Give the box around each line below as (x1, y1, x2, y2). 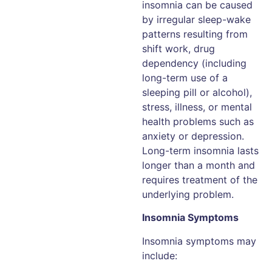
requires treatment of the (142, 173, 257, 186)
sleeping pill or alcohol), (142, 86, 252, 98)
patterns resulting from (142, 27, 248, 40)
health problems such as (142, 115, 254, 127)
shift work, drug (142, 42, 215, 55)
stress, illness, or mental (142, 100, 252, 113)
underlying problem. (142, 188, 234, 200)
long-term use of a (142, 71, 228, 84)
